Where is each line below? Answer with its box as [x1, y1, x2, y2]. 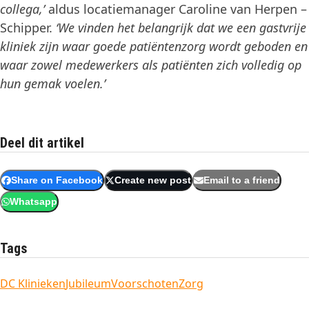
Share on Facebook [10, 175, 103, 186]
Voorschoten [111, 276, 179, 292]
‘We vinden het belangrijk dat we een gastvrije [56, 19, 306, 36]
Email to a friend [203, 175, 280, 186]
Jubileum [66, 276, 111, 292]
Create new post [114, 175, 192, 186]
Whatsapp [9, 197, 57, 208]
